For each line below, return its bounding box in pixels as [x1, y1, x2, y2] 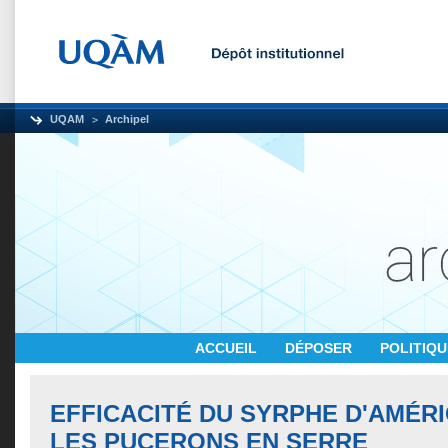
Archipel [105, 113, 149, 125]
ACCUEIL [195, 340, 261, 356]
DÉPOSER [285, 340, 356, 356]
